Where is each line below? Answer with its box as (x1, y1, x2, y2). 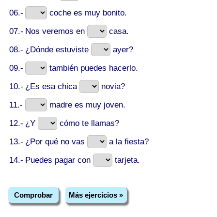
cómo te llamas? (57, 119, 119, 128)
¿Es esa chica (25, 82, 79, 91)
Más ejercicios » (69, 190, 124, 199)
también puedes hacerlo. (47, 63, 138, 73)
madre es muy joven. (47, 100, 125, 109)
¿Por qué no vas (25, 137, 87, 146)
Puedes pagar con (25, 155, 93, 165)
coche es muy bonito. (47, 8, 127, 17)
